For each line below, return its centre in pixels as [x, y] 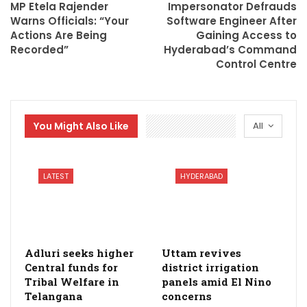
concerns [187, 296]
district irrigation [210, 267]
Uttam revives [201, 253]
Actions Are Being [59, 36]
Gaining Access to [246, 36]
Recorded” [39, 50]
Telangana [53, 296]
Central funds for [71, 267]
